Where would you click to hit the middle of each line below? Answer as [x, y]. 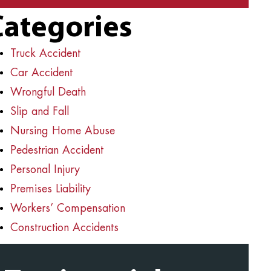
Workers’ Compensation [67, 209]
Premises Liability [50, 190]
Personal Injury [45, 170]
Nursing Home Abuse [62, 132]
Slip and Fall [39, 112]
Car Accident [41, 73]
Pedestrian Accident [57, 151]
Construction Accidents [64, 228]
